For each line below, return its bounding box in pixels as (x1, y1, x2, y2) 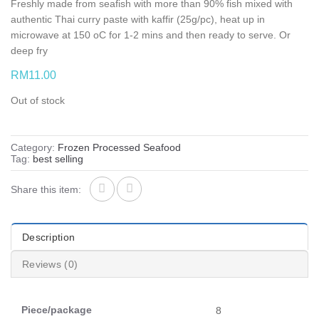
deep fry (11, 45, 48, 56)
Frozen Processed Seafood (58, 142, 181, 153)
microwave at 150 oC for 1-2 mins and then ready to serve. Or (11, 29, 291, 41)
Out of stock (11, 95, 65, 106)
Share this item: (11, 183, 81, 195)
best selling (33, 153, 83, 164)
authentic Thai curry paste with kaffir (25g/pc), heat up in (11, 14, 265, 25)
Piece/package (21, 304, 92, 315)
